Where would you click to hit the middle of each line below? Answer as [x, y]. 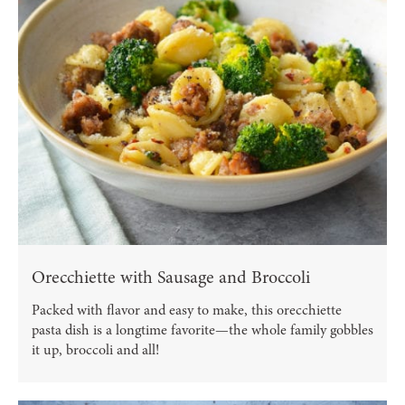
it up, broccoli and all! [95, 350]
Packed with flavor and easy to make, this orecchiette [187, 311]
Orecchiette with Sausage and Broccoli [171, 278]
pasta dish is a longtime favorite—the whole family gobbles [202, 330]
